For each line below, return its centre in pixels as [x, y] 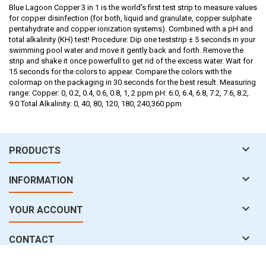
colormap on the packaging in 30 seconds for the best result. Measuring [132, 82]
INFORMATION [41, 180]
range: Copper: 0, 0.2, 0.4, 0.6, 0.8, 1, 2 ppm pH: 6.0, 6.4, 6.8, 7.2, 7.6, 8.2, [129, 93]
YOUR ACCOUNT [46, 210]
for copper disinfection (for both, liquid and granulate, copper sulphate [130, 18]
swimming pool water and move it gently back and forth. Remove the [126, 50]
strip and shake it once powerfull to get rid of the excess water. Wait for [131, 61]
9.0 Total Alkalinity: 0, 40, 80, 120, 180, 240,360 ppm [98, 103]
